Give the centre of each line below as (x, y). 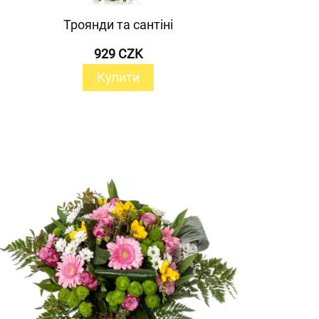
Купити (118, 77)
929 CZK (118, 53)
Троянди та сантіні (118, 24)
